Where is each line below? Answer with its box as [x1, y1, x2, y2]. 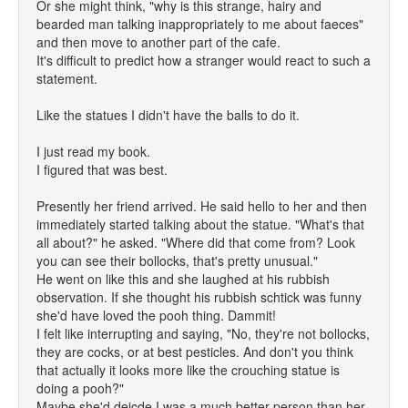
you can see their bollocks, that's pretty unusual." [36, 251, 318, 270]
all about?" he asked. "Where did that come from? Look [36, 233, 355, 251]
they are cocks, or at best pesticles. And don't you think [36, 342, 353, 361]
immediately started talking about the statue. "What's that [36, 215, 364, 233]
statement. [36, 69, 97, 87]
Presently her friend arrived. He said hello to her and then [36, 197, 367, 215]
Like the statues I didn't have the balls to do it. [36, 106, 300, 124]
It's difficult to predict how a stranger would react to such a [36, 51, 371, 69]
